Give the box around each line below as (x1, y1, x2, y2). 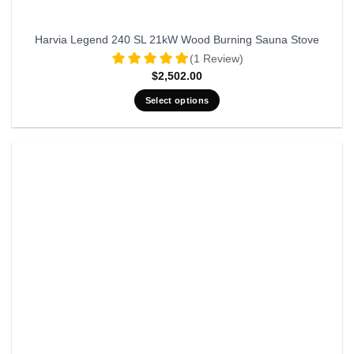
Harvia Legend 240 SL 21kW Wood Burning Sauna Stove (35, 34, 319, 47)
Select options (145, 96, 209, 106)
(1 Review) (190, 51, 243, 65)
